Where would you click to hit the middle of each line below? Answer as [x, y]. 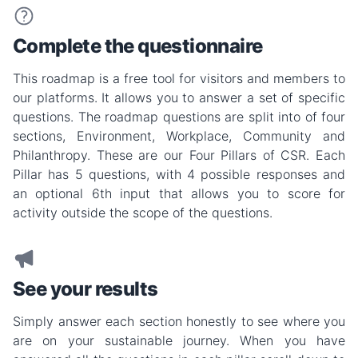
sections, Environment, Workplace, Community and [179, 136]
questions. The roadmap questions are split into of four [179, 117]
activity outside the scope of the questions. [143, 213]
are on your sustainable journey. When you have [179, 341]
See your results [86, 289]
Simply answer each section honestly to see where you [179, 322]
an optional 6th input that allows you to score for [179, 194]
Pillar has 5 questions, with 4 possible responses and [179, 175]
